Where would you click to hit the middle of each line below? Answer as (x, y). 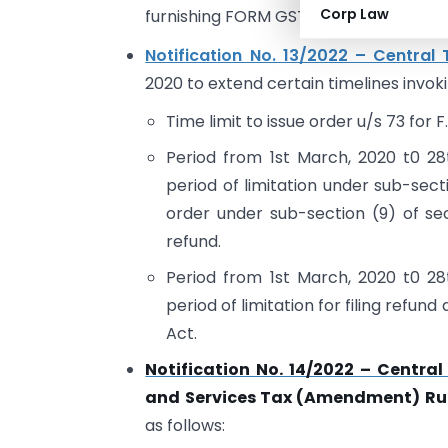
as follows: (185, 426)
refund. (194, 242)
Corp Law (354, 14)
